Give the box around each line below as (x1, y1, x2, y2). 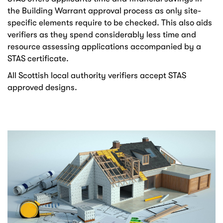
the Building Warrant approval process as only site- (7, 6, 201, 15)
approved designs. (7, 83, 77, 92)
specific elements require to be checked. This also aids (7, 18, 212, 27)
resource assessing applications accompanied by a (7, 42, 201, 51)
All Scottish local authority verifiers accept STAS (7, 71, 186, 80)
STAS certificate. (7, 54, 69, 63)
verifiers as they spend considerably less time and (7, 30, 196, 39)
